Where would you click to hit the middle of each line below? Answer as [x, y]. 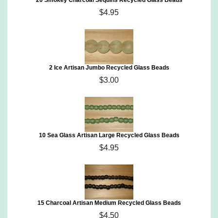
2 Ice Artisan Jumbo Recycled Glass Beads [109, 68]
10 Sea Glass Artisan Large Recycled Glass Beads [109, 135]
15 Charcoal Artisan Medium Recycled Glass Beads [109, 203]
